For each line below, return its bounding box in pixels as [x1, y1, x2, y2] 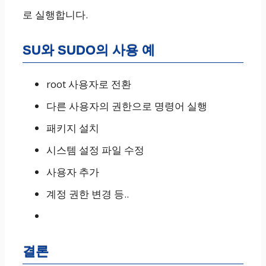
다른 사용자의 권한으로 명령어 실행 [46, 99, 207, 113]
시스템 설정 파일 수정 [46, 143, 144, 157]
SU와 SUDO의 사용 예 [23, 43, 155, 58]
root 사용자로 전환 [46, 77, 131, 91]
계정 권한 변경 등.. [46, 187, 129, 201]
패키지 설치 [46, 121, 99, 135]
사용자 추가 [46, 165, 99, 179]
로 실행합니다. [23, 8, 88, 21]
